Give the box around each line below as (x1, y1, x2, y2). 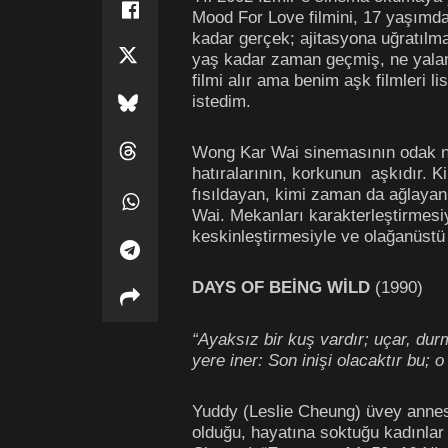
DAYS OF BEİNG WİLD (192, 277, 375, 298)
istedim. (192, 90, 251, 111)
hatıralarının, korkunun (192, 162, 361, 183)
